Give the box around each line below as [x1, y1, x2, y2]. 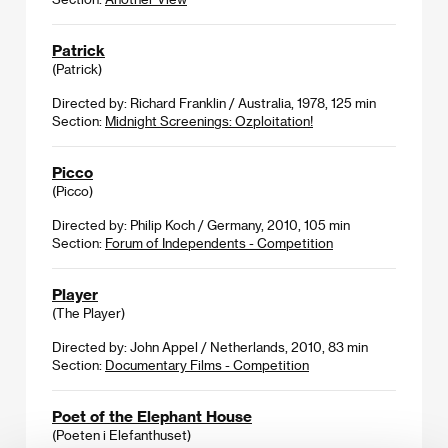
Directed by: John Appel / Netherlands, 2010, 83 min [52, 338, 368, 354]
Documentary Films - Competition [105, 356, 309, 372]
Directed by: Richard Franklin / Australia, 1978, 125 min [52, 94, 376, 110]
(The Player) [52, 304, 125, 320]
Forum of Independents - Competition [105, 234, 333, 250]
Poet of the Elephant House [52, 406, 252, 425]
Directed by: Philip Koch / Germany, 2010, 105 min [52, 216, 350, 232]
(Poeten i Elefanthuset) [52, 426, 191, 442]
